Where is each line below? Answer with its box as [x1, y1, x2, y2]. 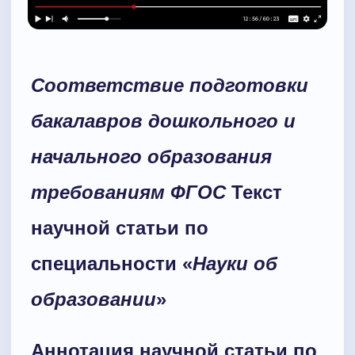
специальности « [31, 253, 193, 275]
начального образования [31, 146, 272, 168]
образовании [31, 288, 156, 311]
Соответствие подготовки [31, 74, 308, 97]
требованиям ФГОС [31, 181, 226, 204]
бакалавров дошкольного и [31, 110, 296, 132]
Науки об [193, 253, 277, 275]
